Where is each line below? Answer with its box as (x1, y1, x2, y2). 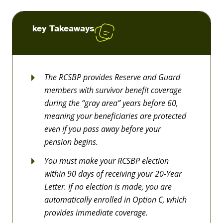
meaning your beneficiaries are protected (44, 111, 186, 122)
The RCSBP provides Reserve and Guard (44, 72, 180, 83)
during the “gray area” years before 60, (44, 98, 178, 109)
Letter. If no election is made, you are (44, 181, 172, 193)
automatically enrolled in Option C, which (44, 194, 187, 206)
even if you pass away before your (44, 123, 161, 135)
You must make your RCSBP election (44, 155, 169, 167)
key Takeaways (32, 23, 95, 34)
